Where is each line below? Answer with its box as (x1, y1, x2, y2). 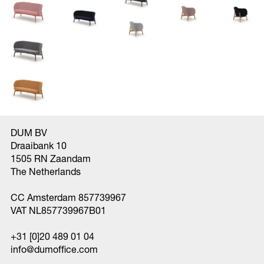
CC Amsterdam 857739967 (10, 191, 126, 203)
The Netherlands (10, 165, 81, 177)
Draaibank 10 (10, 139, 67, 151)
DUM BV (10, 126, 47, 138)
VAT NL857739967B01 (10, 204, 106, 216)
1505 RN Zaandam (10, 152, 91, 164)
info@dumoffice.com (10, 243, 98, 255)
